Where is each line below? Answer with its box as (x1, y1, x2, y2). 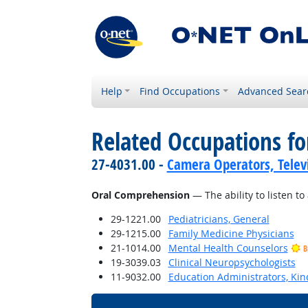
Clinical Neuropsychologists (168, 256, 296, 269)
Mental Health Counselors (168, 241, 288, 254)
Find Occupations (140, 85, 221, 98)
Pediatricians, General (168, 212, 269, 225)
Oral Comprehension (91, 188, 190, 201)
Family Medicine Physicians (168, 227, 294, 240)
